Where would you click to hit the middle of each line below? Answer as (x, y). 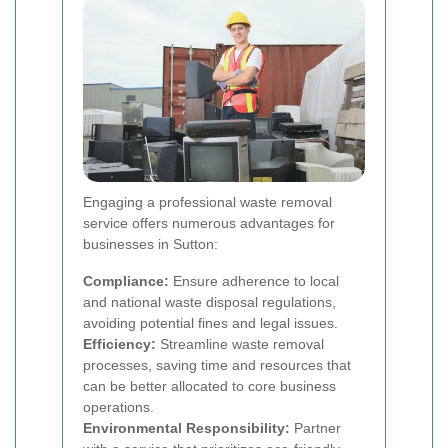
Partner (315, 428)
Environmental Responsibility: (186, 428)
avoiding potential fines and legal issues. (210, 323)
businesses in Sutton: (150, 244)
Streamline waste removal (240, 344)
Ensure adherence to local (254, 281)
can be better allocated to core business (209, 386)
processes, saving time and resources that (217, 365)
